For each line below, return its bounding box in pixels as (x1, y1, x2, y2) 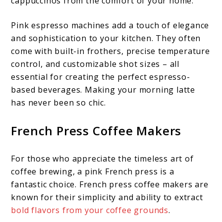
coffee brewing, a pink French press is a (11, 166, 174, 177)
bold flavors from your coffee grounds (11, 204, 169, 216)
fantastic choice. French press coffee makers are (11, 178, 209, 190)
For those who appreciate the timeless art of (11, 153, 194, 164)
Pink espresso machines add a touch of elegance (11, 19, 210, 31)
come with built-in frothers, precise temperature (11, 45, 210, 56)
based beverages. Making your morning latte (11, 84, 196, 95)
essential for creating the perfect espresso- (11, 71, 190, 82)
